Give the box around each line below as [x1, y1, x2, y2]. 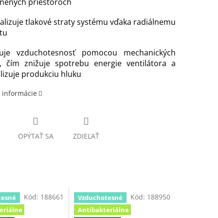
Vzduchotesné [78, 193, 123, 202]
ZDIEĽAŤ [73, 131, 99, 141]
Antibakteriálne [78, 205, 129, 215]
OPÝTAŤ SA [18, 131, 54, 141]
